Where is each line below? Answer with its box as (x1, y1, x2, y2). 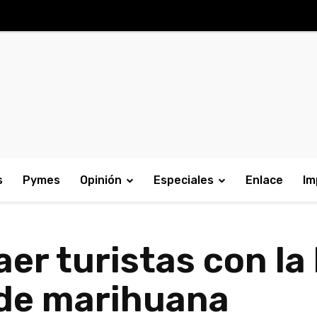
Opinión (80, 173, 122, 187)
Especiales (154, 173, 214, 187)
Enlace (246, 173, 283, 187)
